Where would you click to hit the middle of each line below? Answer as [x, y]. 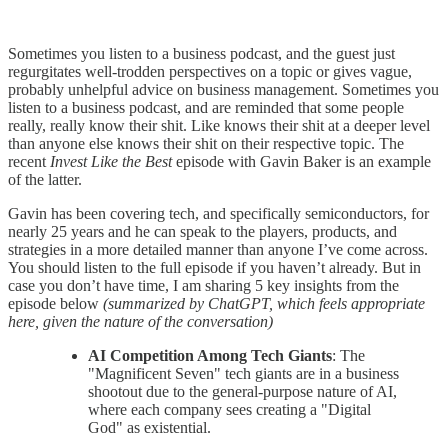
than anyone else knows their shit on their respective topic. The [206, 143]
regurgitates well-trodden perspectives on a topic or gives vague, [210, 71]
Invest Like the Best [113, 161]
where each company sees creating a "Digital [229, 409]
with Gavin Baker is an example [329, 161]
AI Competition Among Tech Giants [210, 355]
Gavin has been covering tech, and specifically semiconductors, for [218, 213]
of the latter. [45, 179]
